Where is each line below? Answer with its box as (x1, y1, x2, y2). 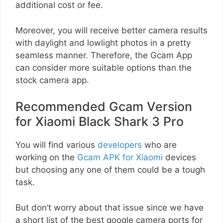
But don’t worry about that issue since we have (15, 202, 204, 213)
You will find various (15, 140, 98, 150)
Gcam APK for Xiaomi (77, 152, 163, 163)
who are (142, 140, 177, 150)
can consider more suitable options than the (15, 62, 192, 73)
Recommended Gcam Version (15, 99, 192, 114)
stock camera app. (15, 75, 89, 85)
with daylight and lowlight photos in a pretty (15, 37, 191, 48)
